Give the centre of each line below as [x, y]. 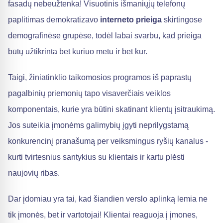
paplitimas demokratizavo [54, 20]
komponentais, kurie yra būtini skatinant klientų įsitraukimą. [111, 109]
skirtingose [182, 20]
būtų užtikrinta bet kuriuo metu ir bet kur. [78, 52]
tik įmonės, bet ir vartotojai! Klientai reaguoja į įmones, [103, 215]
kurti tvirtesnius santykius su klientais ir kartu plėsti [96, 157]
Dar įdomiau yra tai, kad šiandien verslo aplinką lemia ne [108, 199]
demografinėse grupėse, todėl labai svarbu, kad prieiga [105, 36]
